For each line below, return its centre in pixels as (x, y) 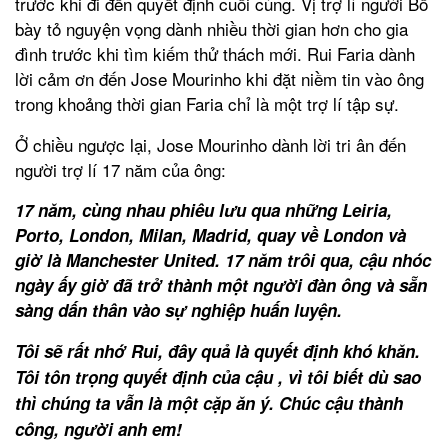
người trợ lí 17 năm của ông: (120, 169)
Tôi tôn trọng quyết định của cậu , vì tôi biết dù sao (218, 376)
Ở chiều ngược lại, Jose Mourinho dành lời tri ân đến (210, 144)
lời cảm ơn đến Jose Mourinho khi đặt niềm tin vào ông (219, 78)
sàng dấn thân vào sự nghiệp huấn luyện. (178, 309)
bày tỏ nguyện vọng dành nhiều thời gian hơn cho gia (211, 28)
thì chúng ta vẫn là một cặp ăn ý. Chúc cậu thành (209, 402)
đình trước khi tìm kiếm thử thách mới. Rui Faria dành (215, 53)
